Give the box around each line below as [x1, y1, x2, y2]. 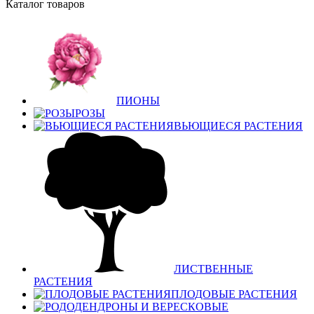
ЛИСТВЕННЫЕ [174, 263, 253, 275]
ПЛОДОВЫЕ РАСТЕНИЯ [171, 288, 297, 300]
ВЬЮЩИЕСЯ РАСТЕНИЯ [174, 120, 303, 132]
